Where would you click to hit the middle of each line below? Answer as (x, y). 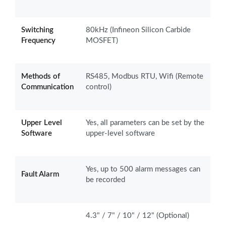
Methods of (41, 76)
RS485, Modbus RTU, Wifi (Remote (145, 76)
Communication (47, 87)
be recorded (105, 180)
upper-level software (120, 133)
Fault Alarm (40, 174)
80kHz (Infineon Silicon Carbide (138, 30)
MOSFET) (102, 40)
